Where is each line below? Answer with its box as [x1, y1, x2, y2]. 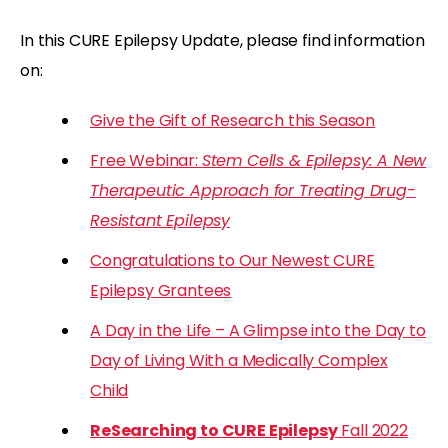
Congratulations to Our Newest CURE [90, 248, 375, 272]
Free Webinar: [90, 148, 202, 172]
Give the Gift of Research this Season [90, 108, 376, 132]
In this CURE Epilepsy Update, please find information [20, 28, 425, 52]
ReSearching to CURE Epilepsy [90, 418, 338, 442]
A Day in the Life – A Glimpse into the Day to [90, 318, 426, 342]
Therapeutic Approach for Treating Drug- [90, 178, 416, 202]
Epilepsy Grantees [90, 278, 232, 302]
